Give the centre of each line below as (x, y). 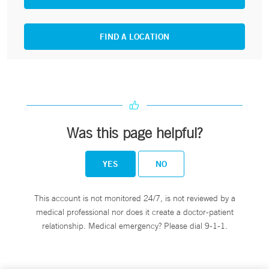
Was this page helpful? (134, 133)
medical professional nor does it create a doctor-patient (134, 212)
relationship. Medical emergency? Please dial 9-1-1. (134, 226)
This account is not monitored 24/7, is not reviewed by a (134, 198)
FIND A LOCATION (134, 37)
